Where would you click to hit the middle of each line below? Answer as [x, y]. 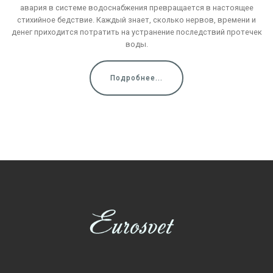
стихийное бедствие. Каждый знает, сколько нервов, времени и [136, 19]
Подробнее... [136, 78]
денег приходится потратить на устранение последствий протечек [136, 32]
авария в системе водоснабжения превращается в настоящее [136, 7]
